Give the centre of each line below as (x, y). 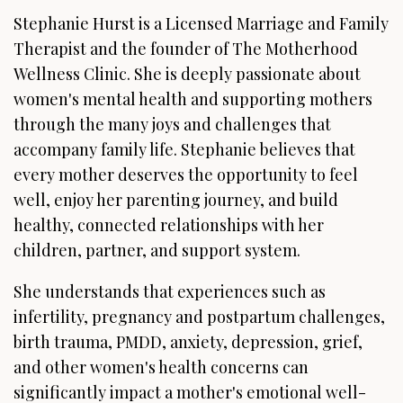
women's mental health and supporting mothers (193, 99)
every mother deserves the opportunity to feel (186, 175)
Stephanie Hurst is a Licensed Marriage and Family (201, 24)
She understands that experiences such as (170, 292)
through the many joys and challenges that (172, 125)
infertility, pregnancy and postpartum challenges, (199, 317)
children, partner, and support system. (157, 251)
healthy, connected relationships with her (169, 225)
